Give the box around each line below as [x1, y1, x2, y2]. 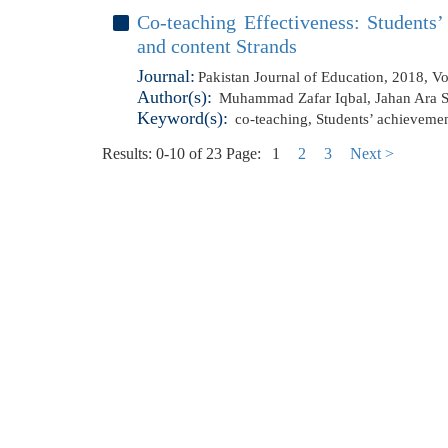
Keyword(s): [137, 108, 228, 128]
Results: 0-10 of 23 [102, 145, 222, 162]
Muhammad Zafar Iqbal [219, 90, 367, 106]
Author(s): [137, 87, 212, 107]
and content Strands [137, 35, 297, 57]
